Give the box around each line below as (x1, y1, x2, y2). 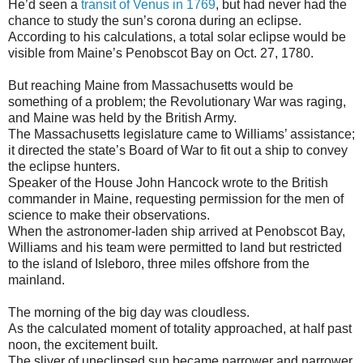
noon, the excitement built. (8, 337, 158, 352)
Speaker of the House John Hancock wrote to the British (8, 175, 328, 190)
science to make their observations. (8, 207, 210, 222)
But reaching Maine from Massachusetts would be (8, 78, 293, 92)
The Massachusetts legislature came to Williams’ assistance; (8, 126, 355, 141)
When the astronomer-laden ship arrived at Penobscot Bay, (8, 224, 345, 238)
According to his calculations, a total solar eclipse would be (8, 29, 346, 44)
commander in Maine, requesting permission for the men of (8, 191, 344, 206)
